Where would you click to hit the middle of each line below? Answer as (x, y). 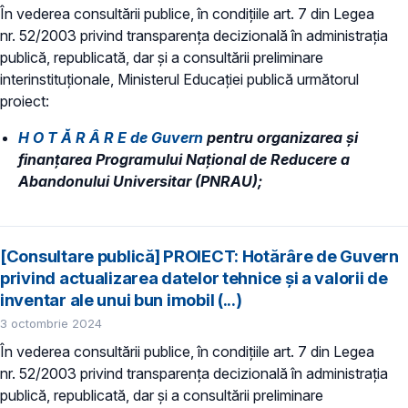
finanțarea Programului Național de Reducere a (184, 159)
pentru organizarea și (280, 137)
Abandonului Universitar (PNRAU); (140, 181)
